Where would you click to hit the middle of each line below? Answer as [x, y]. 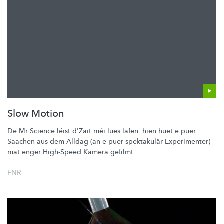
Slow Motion [36, 114]
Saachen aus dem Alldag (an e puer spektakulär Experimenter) [109, 142]
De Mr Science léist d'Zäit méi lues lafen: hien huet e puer [102, 131]
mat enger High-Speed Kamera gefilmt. [71, 152]
